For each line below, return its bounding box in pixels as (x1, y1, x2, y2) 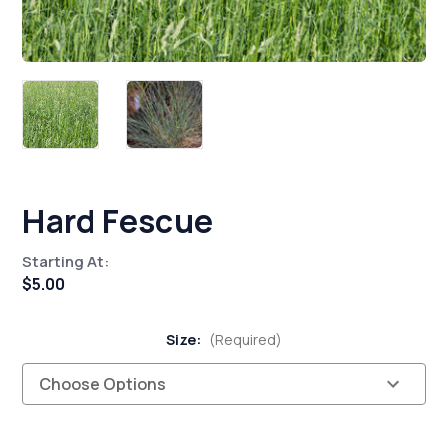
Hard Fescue (22, 199, 214, 244)
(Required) (209, 330, 283, 350)
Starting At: (22, 251, 110, 273)
